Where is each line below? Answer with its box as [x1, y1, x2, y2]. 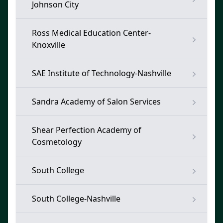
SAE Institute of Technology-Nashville [32, 68, 171, 79]
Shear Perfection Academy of [32, 124, 141, 135]
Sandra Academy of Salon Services [32, 96, 161, 107]
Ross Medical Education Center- [32, 27, 151, 38]
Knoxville [32, 39, 65, 50]
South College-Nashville [32, 193, 120, 204]
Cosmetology [32, 136, 82, 147]
